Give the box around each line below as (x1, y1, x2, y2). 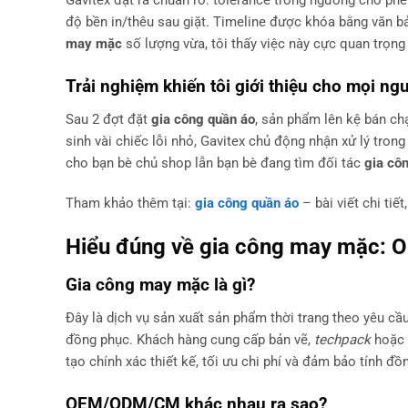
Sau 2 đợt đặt (66, 111, 151, 128)
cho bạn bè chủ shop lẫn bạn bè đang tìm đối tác (66, 155, 364, 172)
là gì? (209, 273, 255, 295)
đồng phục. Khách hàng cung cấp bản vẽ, (66, 331, 314, 349)
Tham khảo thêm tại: (66, 194, 195, 211)
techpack (314, 331, 371, 349)
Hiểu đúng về (66, 232, 199, 260)
